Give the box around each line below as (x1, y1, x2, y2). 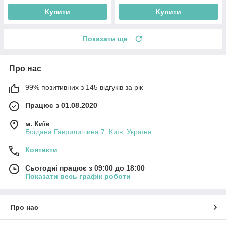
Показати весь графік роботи (25, 172, 131, 181)
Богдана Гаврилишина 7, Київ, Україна (25, 128, 152, 136)
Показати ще (83, 35, 128, 43)
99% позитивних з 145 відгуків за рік (25, 83, 143, 92)
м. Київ (25, 120, 50, 128)
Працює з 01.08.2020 (25, 101, 97, 110)
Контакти (25, 146, 58, 154)
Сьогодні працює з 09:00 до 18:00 (25, 164, 145, 173)
